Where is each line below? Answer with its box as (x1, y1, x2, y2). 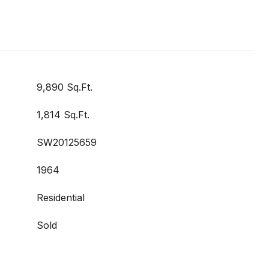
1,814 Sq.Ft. (37, 109, 89, 121)
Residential (37, 192, 85, 204)
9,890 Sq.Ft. (37, 81, 92, 93)
